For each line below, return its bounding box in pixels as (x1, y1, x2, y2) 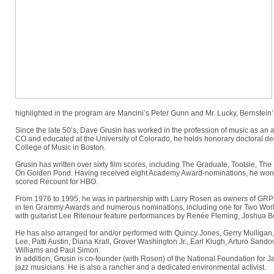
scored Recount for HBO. (15, 177, 98, 186)
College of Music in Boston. (15, 143, 109, 152)
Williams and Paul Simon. (15, 246, 100, 254)
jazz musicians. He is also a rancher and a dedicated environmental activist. (15, 263, 266, 272)
